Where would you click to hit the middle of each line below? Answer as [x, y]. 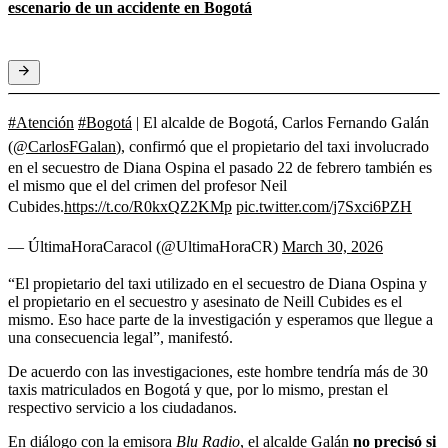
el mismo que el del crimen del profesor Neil [147, 185]
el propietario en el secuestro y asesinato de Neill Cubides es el [205, 301]
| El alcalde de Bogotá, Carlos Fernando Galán [280, 122]
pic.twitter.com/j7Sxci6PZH [324, 206]
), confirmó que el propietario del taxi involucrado [272, 146]
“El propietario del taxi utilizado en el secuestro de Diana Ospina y [217, 283]
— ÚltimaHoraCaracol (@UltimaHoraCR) [145, 246]
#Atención [41, 122]
